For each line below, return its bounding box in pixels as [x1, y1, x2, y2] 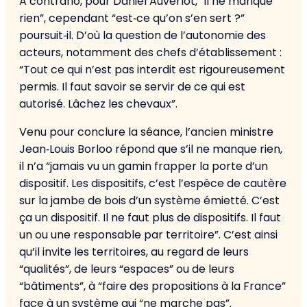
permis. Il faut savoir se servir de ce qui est [19, 79, 245, 95]
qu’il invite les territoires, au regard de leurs [19, 244, 249, 260]
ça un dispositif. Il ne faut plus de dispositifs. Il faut [19, 210, 281, 226]
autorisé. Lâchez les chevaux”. [19, 96, 177, 112]
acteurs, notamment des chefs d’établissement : [19, 45, 282, 61]
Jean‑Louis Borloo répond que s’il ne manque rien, [19, 141, 282, 158]
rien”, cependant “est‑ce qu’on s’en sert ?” [19, 10, 245, 27]
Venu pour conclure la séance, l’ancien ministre [19, 124, 273, 140]
